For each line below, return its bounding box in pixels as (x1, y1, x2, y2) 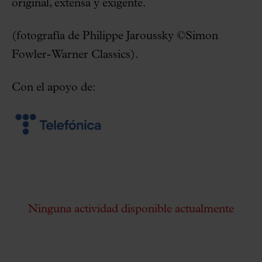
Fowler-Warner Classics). (12, 49, 138, 61)
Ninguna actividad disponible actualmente (28, 204, 234, 215)
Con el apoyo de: (12, 82, 95, 94)
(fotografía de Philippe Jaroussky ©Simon (12, 30, 218, 42)
